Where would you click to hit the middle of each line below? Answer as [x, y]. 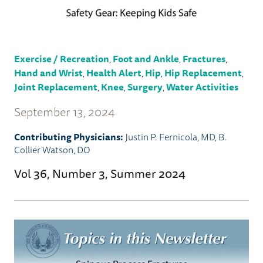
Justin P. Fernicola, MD [170, 136]
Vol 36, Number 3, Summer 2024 [100, 173]
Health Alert [114, 73]
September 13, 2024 [65, 112]
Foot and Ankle [146, 58]
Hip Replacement [203, 73]
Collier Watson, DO [52, 149]
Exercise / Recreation [62, 58]
